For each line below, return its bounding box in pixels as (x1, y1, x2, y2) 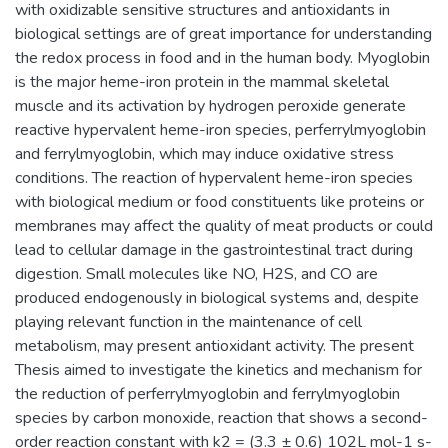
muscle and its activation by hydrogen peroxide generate (15, 94, 406, 117)
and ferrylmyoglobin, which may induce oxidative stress (15, 142, 394, 165)
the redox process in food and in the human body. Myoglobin (15, 46, 430, 69)
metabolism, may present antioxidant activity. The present (15, 334, 414, 357)
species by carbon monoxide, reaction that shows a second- (15, 406, 428, 429)
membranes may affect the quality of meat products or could (15, 214, 433, 237)
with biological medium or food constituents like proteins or (15, 190, 424, 213)
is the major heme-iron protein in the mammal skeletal (15, 70, 389, 93)
